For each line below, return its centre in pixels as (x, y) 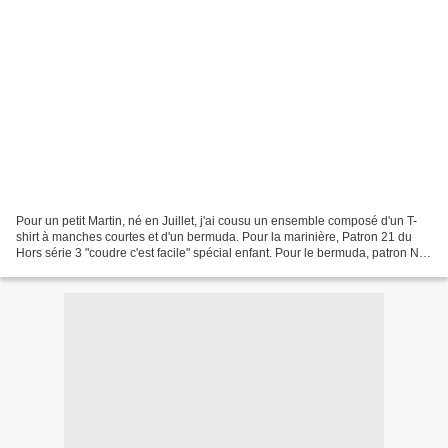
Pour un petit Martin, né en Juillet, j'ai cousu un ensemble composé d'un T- (216, 220)
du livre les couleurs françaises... (104, 268)
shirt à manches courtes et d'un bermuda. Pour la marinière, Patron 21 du (214, 236)
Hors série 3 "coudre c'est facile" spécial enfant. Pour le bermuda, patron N (217, 252)
